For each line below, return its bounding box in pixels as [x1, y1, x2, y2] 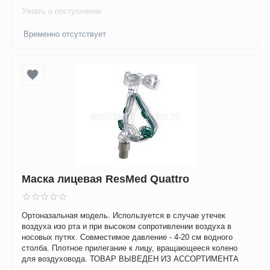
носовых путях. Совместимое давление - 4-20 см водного [22, 233, 233, 242]
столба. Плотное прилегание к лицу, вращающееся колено [22, 243, 238, 253]
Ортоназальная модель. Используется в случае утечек [22, 211, 226, 221]
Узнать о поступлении [22, 7, 102, 16]
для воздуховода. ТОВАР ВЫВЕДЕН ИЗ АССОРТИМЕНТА [22, 254, 239, 264]
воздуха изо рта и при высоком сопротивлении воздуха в [22, 222, 232, 231]
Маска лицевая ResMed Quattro [22, 172, 190, 185]
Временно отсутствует [24, 30, 107, 39]
